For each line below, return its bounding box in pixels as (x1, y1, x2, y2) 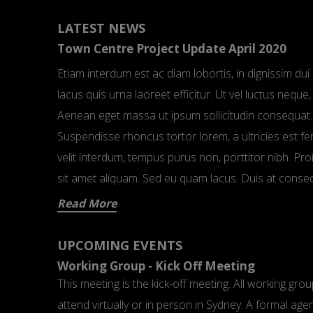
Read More (57, 196, 117, 211)
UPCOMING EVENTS (57, 237, 183, 254)
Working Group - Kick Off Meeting (57, 258, 256, 274)
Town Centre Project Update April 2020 (57, 41, 287, 57)
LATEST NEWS (57, 20, 146, 36)
